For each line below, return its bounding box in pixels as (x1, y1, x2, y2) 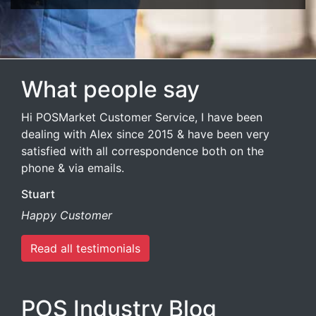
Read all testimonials (30, 241, 140, 255)
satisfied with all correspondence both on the (21, 143, 264, 158)
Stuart (21, 186, 55, 201)
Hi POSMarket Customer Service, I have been (21, 109, 262, 124)
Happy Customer (21, 207, 112, 222)
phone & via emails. (21, 160, 124, 175)
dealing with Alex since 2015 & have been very (21, 126, 269, 141)
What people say (21, 75, 200, 103)
